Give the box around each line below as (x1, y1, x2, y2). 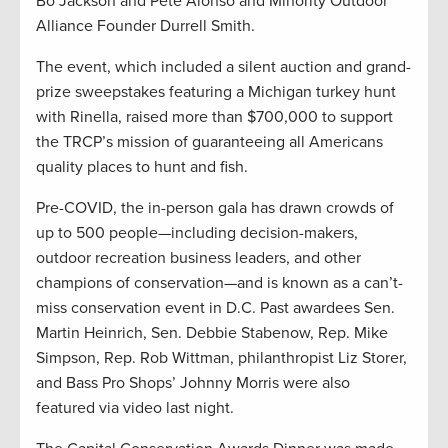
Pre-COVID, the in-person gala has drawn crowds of (36, 198, 394, 219)
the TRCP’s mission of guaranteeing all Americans (36, 132, 383, 153)
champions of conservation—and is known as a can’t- (36, 273, 403, 294)
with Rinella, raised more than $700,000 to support (36, 107, 393, 128)
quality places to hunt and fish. (36, 157, 248, 178)
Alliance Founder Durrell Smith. (36, 16, 255, 37)
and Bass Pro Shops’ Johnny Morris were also (36, 373, 350, 394)
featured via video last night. (36, 398, 234, 419)
